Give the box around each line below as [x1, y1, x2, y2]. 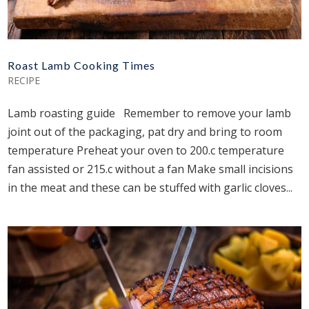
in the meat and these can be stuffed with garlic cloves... [8, 180, 293, 196]
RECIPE [8, 74, 41, 88]
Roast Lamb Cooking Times [8, 59, 156, 72]
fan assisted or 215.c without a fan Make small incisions [8, 161, 294, 177]
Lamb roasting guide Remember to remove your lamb [8, 106, 292, 121]
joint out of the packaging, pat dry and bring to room [8, 124, 283, 140]
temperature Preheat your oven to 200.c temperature [8, 143, 285, 159]
